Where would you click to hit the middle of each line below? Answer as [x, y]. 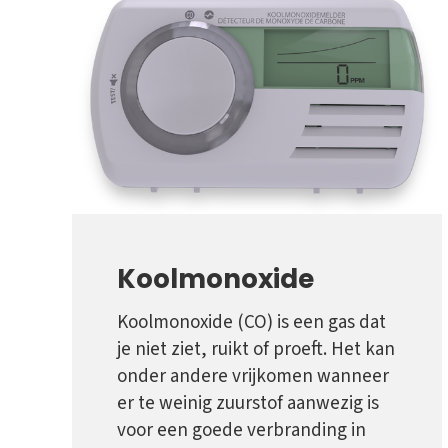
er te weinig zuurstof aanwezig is [248, 404]
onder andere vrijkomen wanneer [253, 377]
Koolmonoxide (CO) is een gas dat [251, 323]
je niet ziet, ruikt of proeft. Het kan [256, 350]
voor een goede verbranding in [241, 431]
